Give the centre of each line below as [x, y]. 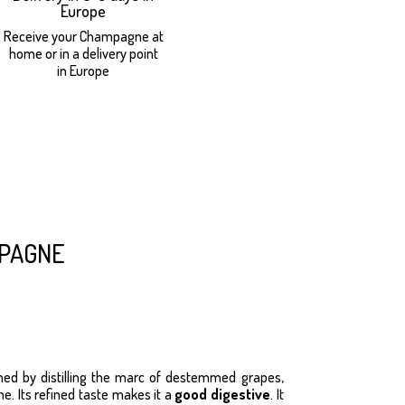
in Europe [84, 70]
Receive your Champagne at [83, 36]
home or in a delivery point [83, 53]
